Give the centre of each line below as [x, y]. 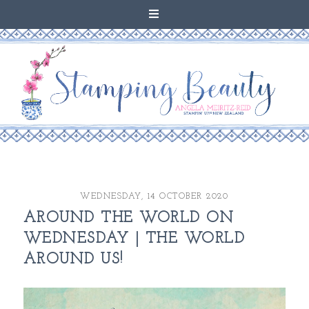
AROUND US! [73, 260]
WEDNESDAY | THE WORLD [134, 239]
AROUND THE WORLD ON [129, 219]
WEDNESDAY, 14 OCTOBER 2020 [154, 197]
